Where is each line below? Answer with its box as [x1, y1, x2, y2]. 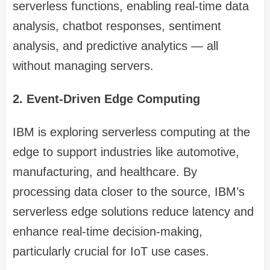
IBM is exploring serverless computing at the [13, 125, 250, 139]
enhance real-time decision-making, [13, 225, 202, 239]
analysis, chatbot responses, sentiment [13, 19, 221, 33]
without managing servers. [13, 59, 154, 73]
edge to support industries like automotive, [13, 145, 239, 159]
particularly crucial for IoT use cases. [13, 245, 209, 259]
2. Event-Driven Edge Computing [13, 92, 200, 106]
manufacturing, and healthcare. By [13, 165, 197, 179]
